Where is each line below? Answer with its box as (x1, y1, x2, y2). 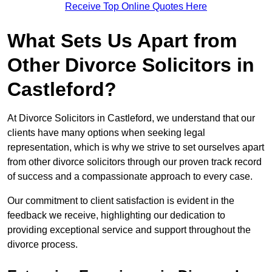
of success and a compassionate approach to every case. (7, 171, 253, 182)
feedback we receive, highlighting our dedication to (7, 210, 225, 221)
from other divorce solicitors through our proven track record (7, 157, 262, 168)
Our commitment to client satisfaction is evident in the (7, 195, 234, 206)
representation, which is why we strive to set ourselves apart (7, 142, 264, 153)
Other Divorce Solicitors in (7, 54, 254, 76)
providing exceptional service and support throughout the (7, 225, 251, 236)
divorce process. (7, 239, 78, 250)
